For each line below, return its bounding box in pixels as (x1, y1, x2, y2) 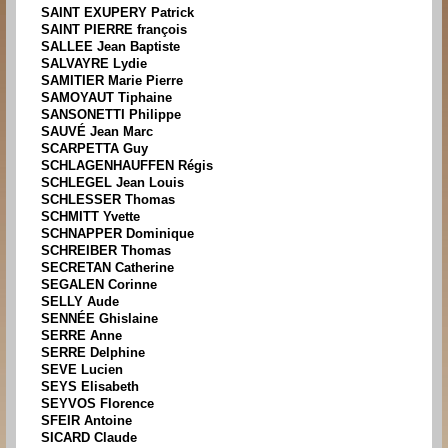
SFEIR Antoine (41, 413, 132, 429)
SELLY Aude (41, 294, 119, 310)
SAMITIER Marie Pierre (41, 73, 183, 89)
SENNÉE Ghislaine (41, 311, 158, 327)
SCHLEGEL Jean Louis (41, 175, 184, 191)
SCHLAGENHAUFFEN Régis (41, 158, 213, 174)
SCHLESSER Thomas (41, 192, 175, 208)
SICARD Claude (41, 430, 137, 446)
